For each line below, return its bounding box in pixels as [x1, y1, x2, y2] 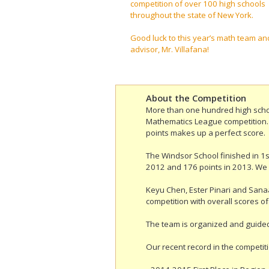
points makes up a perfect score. [146, 127, 265, 139]
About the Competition [146, 92, 246, 104]
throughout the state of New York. [130, 10, 253, 21]
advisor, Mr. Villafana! [130, 44, 209, 55]
